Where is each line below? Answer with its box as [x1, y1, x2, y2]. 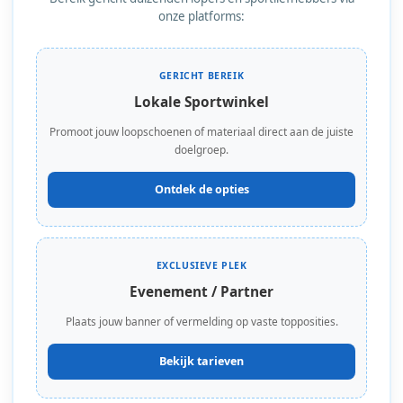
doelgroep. [175, 142, 228, 157]
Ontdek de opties [154, 182, 249, 198]
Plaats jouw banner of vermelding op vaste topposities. [65, 314, 338, 329]
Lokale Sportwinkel [134, 93, 269, 112]
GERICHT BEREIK [158, 69, 245, 83]
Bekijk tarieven [159, 354, 244, 370]
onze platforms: [158, 8, 245, 25]
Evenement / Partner [130, 282, 273, 302]
